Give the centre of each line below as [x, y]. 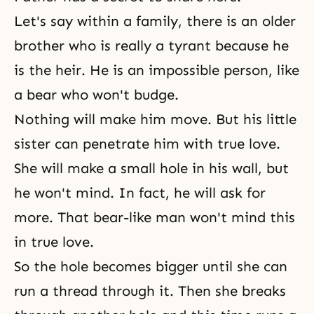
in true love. [54, 242]
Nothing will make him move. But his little [155, 119]
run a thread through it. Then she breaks [150, 291]
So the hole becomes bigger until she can [151, 266]
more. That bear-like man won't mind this [155, 217]
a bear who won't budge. [96, 95]
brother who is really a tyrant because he [151, 46]
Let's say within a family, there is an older [155, 21]
